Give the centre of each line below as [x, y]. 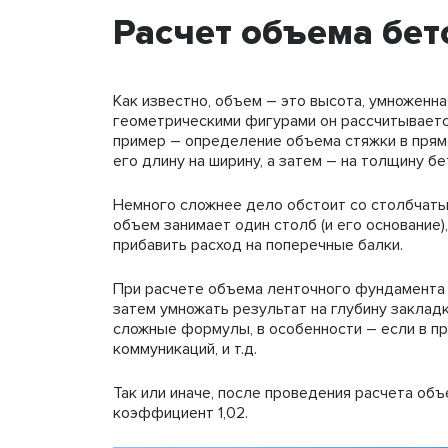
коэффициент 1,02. [180, 412]
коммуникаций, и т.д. [185, 348]
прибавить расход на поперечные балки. [258, 244]
